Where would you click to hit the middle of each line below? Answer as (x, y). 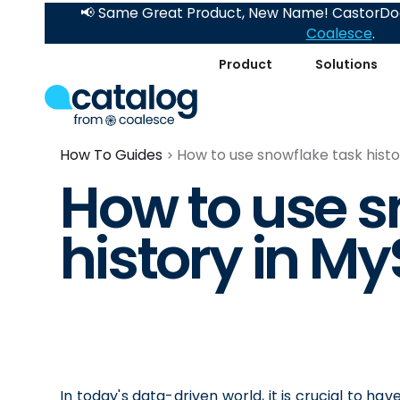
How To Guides (112, 155)
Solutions (347, 64)
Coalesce (339, 33)
